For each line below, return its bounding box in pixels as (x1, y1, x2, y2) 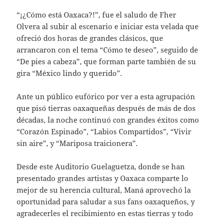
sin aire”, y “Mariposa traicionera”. (17, 138, 138, 148)
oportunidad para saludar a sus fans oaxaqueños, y (17, 197, 195, 207)
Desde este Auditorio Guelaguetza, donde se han (17, 162, 185, 172)
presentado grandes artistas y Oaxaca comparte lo (17, 173, 189, 183)
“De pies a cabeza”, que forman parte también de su (17, 56, 197, 67)
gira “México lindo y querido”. (17, 68, 123, 78)
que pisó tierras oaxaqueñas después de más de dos (17, 103, 196, 113)
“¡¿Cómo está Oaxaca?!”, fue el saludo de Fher (17, 10, 177, 20)
